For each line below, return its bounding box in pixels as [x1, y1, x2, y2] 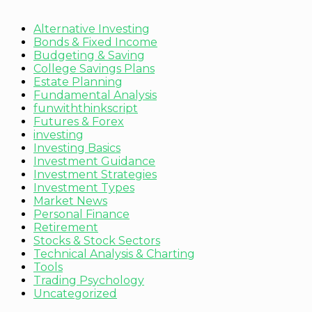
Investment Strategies [33, 168, 157, 182]
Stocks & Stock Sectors [33, 234, 160, 248]
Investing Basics [33, 141, 120, 155]
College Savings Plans [33, 62, 155, 76]
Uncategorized [33, 287, 117, 301]
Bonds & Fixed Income [33, 36, 157, 49]
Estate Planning [33, 75, 123, 89]
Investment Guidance [33, 155, 155, 169]
